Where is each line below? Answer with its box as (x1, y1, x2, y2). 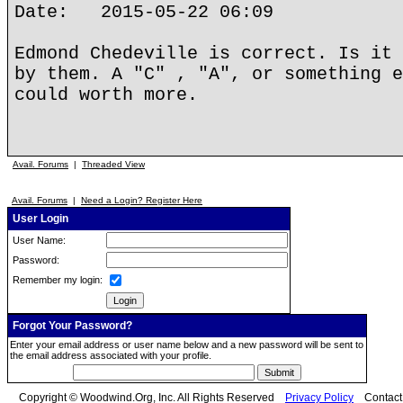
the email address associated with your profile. (10, 350, 211, 361)
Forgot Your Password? (10, 319, 132, 332)
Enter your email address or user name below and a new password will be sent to (10, 339, 363, 350)
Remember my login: (10, 274, 103, 285)
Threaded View (82, 159, 145, 169)
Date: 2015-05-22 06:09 (14, 2, 273, 22)
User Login (10, 212, 68, 225)
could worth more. (14, 85, 198, 105)
